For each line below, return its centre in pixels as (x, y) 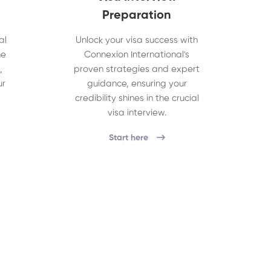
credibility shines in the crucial (137, 98)
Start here (128, 138)
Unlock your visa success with (137, 40)
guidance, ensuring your (137, 84)
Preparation (137, 16)
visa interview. (137, 113)
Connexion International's (137, 55)
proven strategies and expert (137, 69)
